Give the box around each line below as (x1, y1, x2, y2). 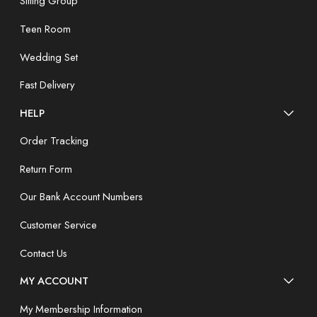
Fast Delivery (20, 77, 74, 93)
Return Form (20, 161, 72, 177)
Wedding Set (20, 49, 78, 65)
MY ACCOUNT (20, 273, 88, 289)
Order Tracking (20, 133, 88, 149)
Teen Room (20, 21, 71, 37)
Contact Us (20, 245, 67, 261)
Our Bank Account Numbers (20, 189, 143, 205)
